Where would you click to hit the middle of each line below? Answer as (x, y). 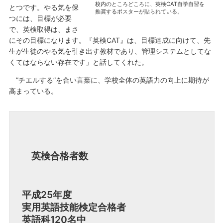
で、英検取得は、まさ (44, 29)
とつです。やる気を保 (44, 7)
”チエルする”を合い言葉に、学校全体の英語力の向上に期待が (109, 80)
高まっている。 (33, 91)
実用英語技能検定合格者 (74, 207)
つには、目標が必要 (40, 18)
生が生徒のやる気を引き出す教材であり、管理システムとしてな (110, 51)
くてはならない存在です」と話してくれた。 (78, 62)
